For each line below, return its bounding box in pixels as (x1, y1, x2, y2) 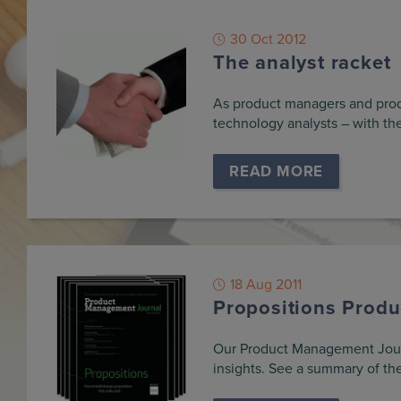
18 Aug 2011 (229, 275, 302, 294)
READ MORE (228, 161, 324, 181)
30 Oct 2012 (229, 30, 306, 49)
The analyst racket (212, 51, 391, 75)
